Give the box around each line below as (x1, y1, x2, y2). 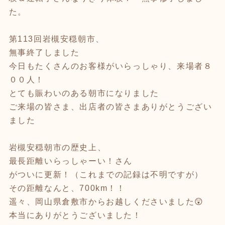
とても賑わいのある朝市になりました (9, 88, 159, 97)
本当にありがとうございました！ (9, 210, 142, 219)
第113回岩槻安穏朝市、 (9, 34, 104, 43)
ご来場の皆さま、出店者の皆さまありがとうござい (9, 102, 212, 111)
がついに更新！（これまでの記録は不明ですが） (9, 170, 203, 179)
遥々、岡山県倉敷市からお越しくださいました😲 (9, 197, 204, 206)
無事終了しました (9, 48, 80, 57)
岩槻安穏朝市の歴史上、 (9, 143, 106, 152)
